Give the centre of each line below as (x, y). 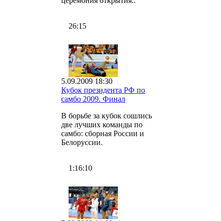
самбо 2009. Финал (93, 99)
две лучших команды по (102, 124)
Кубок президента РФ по (103, 90)
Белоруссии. (82, 142)
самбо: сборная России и (103, 133)
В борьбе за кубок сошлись (107, 115)
